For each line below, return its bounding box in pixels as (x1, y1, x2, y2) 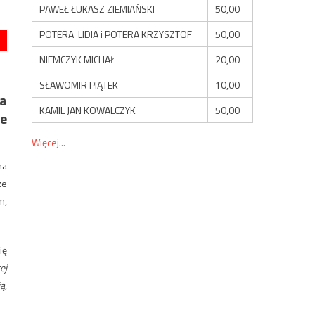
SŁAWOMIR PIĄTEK (39, 77, 119, 92)
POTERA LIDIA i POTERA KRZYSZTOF (39, 26, 193, 41)
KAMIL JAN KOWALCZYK (39, 102, 136, 117)
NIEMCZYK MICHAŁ (39, 51, 116, 67)
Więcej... (32, 134, 66, 150)
